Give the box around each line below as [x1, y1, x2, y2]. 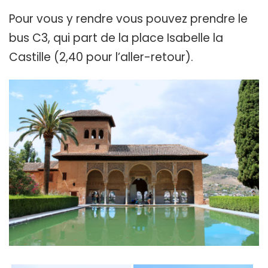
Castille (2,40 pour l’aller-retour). [9, 48, 193, 65]
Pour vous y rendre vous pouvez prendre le [9, 10, 248, 27]
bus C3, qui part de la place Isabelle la [9, 29, 223, 46]
